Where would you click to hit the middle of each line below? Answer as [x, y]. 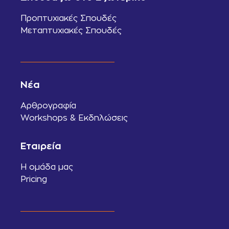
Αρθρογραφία [48, 105]
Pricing [34, 179]
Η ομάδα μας [47, 167]
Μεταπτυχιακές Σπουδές [71, 30]
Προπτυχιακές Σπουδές [68, 18]
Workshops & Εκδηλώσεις [74, 118]
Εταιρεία [41, 146]
